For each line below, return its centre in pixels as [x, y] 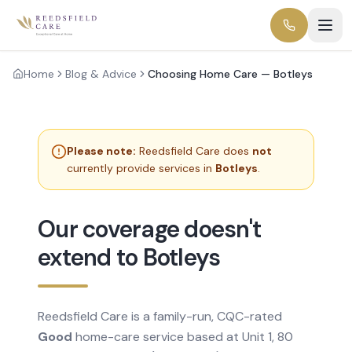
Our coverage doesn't [149, 229]
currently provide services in [141, 168]
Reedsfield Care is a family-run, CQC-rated [160, 316]
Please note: [101, 151]
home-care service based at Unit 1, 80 [183, 337]
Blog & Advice [101, 74]
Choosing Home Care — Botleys [230, 74]
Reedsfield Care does [196, 151]
